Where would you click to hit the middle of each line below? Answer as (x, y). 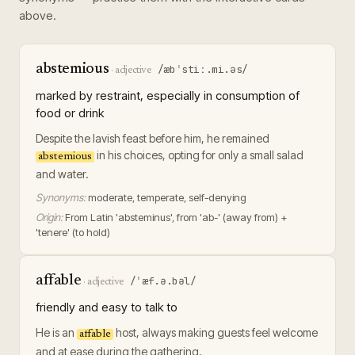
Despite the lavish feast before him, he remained (153, 138)
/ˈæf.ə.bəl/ (163, 281)
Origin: (49, 217)
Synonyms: (61, 197)
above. (38, 15)
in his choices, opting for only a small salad (199, 155)
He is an (56, 332)
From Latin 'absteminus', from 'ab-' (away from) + (176, 217)
